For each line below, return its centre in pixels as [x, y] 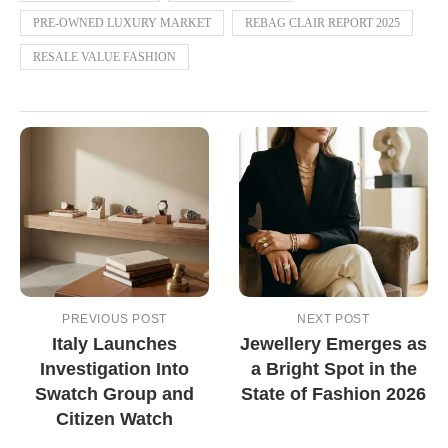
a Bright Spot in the [333, 369]
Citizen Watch [114, 419]
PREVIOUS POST [114, 319]
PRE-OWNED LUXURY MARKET [122, 23]
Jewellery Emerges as [333, 344]
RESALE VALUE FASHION [104, 57]
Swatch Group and [114, 394]
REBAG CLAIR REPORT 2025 [322, 23]
